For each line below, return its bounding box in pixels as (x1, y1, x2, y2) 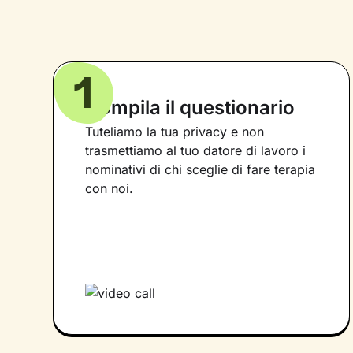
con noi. (85, 180, 134, 196)
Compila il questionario (85, 95, 295, 119)
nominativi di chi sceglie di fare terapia (85, 161, 316, 177)
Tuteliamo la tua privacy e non (85, 123, 265, 139)
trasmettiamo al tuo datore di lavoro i (85, 142, 307, 158)
